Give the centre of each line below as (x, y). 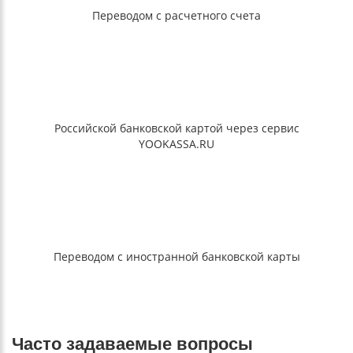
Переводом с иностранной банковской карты (176, 257)
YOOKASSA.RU (176, 144)
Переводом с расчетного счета (176, 16)
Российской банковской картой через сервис (176, 128)
